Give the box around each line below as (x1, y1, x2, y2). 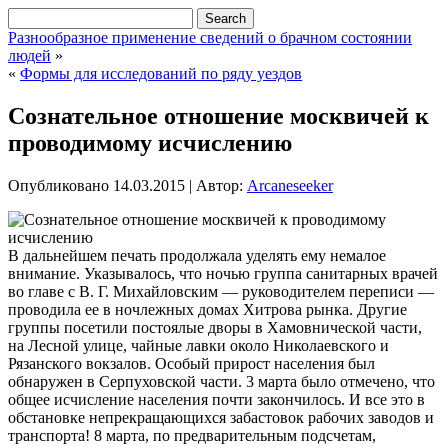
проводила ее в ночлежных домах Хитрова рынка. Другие (8, 300, 407, 318)
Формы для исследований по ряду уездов (20, 65, 302, 82)
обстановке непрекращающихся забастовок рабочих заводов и (8, 408, 434, 426)
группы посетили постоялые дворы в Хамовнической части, (8, 318, 422, 336)
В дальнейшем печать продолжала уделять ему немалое (8, 246, 386, 264)
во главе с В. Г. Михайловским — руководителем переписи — (8, 282, 434, 300)
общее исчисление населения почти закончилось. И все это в (8, 390, 425, 408)
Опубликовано (8, 176, 109, 194)
